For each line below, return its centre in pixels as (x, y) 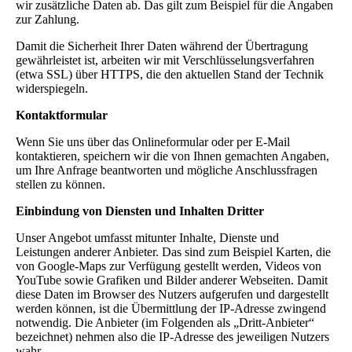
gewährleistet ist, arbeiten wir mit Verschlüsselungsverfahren (165, 60)
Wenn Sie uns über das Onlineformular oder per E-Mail (153, 141)
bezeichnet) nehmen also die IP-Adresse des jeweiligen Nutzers (172, 336)
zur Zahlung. (48, 19)
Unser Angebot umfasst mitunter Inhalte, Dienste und (147, 237)
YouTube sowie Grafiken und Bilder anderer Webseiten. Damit (172, 280)
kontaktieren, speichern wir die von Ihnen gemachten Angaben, (172, 156)
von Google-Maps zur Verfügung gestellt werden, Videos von (169, 266)
